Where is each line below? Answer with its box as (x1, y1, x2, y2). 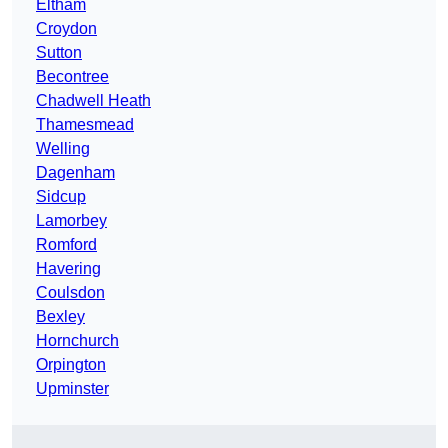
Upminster (36, 380, 109, 398)
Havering (36, 260, 101, 278)
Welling (36, 140, 90, 158)
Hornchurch (36, 332, 119, 350)
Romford (36, 236, 97, 254)
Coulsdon (36, 284, 105, 302)
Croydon (36, 20, 97, 38)
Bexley (36, 308, 85, 326)
